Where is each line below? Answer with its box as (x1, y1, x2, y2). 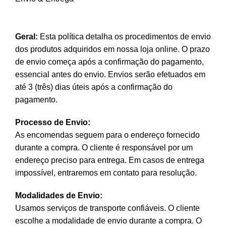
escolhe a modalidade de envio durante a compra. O (15, 216, 202, 225)
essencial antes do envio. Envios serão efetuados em (15, 70, 205, 79)
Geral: (15, 32, 40, 41)
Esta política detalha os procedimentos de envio (40, 32, 211, 41)
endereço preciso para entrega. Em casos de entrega (15, 155, 204, 164)
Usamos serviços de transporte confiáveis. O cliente (15, 203, 200, 212)
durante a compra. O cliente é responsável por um (15, 143, 193, 152)
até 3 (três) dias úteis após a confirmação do (15, 82, 173, 91)
